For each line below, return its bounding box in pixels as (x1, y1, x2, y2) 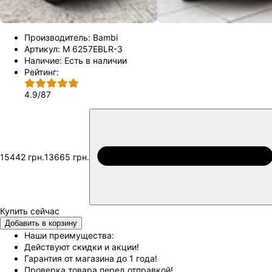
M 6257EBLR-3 (63, 44, 123, 55)
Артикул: (24, 44, 60, 55)
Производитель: (24, 32, 90, 43)
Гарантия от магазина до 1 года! (24, 253, 157, 264)
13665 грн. (44, 152, 89, 163)
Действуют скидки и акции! (24, 242, 139, 253)
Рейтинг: (24, 67, 59, 78)
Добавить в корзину (5, 219, 77, 228)
